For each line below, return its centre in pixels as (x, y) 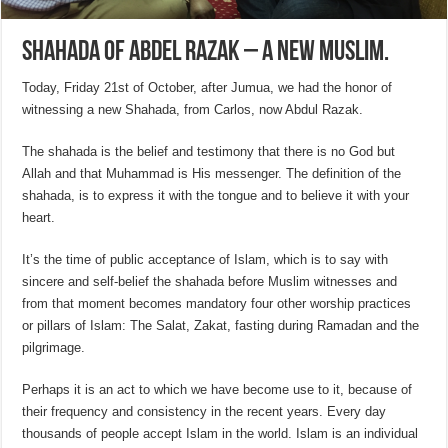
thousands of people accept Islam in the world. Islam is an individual (220, 433)
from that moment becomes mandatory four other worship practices (217, 303)
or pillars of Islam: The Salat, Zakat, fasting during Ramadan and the (221, 325)
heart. (39, 217)
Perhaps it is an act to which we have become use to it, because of (217, 389)
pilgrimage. (54, 347)
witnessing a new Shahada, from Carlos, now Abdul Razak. (193, 109)
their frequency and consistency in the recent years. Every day (204, 411)
